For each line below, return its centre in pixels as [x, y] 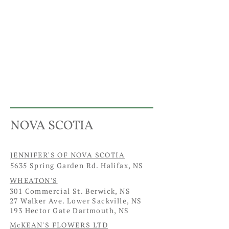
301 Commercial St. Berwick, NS [70, 191]
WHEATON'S [34, 181]
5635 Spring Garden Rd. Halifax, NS [77, 166]
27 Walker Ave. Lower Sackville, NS [76, 201]
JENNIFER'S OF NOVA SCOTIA [67, 156]
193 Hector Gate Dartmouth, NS [70, 211]
